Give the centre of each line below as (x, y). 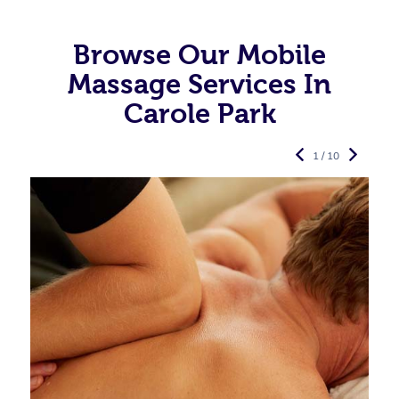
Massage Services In (199, 84)
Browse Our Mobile (199, 55)
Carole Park (199, 114)
